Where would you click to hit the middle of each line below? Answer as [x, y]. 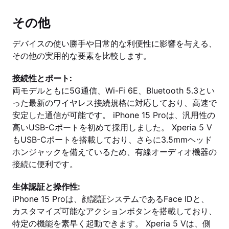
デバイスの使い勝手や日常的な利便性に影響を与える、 [114, 43]
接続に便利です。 [45, 164]
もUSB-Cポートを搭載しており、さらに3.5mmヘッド [112, 140]
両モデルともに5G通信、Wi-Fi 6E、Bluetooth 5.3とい [113, 90]
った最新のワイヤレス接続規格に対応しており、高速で [114, 103]
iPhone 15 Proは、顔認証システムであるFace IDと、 [111, 199]
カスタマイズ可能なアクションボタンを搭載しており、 [114, 211]
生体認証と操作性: [46, 187]
